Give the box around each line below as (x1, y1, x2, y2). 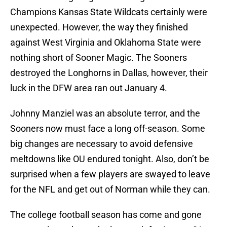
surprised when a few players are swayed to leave (10, 169, 210, 180)
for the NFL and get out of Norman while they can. (10, 184, 210, 195)
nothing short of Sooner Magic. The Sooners (10, 52, 187, 63)
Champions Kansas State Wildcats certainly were (10, 7, 207, 18)
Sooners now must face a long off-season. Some (10, 123, 205, 134)
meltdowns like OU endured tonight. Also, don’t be (10, 154, 209, 165)
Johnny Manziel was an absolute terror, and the (10, 108, 200, 119)
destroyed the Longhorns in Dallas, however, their (10, 67, 208, 79)
